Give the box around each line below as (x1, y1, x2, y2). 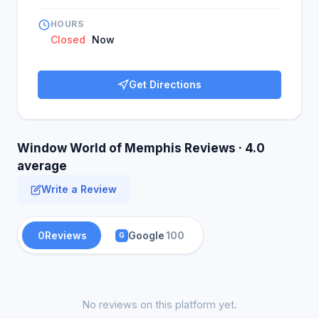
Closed (51, 33, 85, 46)
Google (128, 229, 164, 241)
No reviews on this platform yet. (82, 298, 237, 310)
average (17, 159, 67, 173)
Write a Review (41, 183, 117, 195)
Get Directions (129, 78, 202, 90)
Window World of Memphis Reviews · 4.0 (17, 141, 265, 155)
